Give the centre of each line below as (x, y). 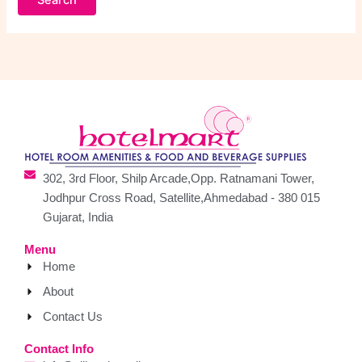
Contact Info (59, 349)
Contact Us (72, 317)
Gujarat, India (78, 218)
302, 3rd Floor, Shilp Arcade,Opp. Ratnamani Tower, (178, 179)
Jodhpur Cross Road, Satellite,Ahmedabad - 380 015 (181, 198)
